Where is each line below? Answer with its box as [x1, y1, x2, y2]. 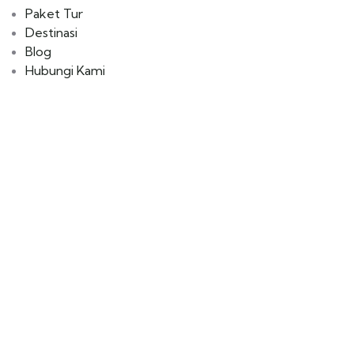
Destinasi [25, 24, 77, 41]
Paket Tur [25, 6, 83, 22]
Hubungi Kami [25, 62, 105, 79]
